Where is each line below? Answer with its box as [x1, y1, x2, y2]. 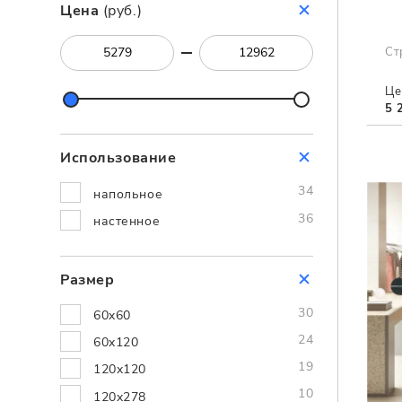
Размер [60, 269, 115, 290]
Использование [60, 148, 177, 169]
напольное [93, 185, 163, 203]
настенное [93, 212, 161, 230]
